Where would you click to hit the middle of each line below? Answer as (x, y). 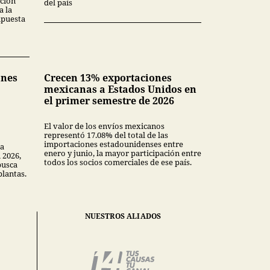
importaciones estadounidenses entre (114, 144)
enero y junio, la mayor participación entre (123, 153)
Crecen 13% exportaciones (108, 78)
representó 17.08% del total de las (106, 135)
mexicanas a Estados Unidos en (120, 89)
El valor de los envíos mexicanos (104, 126)
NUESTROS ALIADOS (123, 216)
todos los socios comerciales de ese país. (118, 162)
